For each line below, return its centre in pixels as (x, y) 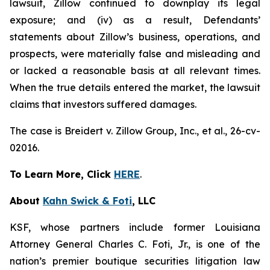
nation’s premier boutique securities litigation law (135, 261)
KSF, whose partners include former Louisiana (135, 227)
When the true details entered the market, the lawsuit (135, 87)
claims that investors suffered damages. (103, 104)
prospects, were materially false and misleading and (135, 54)
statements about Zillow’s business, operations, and (135, 37)
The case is (37, 131)
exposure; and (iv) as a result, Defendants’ (135, 20)
